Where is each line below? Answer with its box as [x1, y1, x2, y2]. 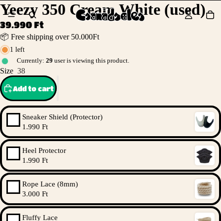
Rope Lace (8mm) [22, 180, 78, 188]
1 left [10, 46, 25, 53]
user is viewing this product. [54, 57, 129, 64]
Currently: [17, 57, 44, 64]
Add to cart [13, 84, 54, 92]
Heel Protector [22, 147, 66, 154]
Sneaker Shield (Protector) [22, 113, 103, 121]
